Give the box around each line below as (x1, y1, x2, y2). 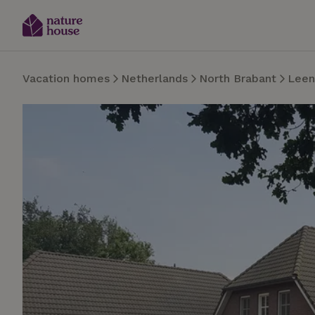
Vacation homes (22, 72, 110, 85)
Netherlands (121, 72, 188, 85)
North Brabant (199, 72, 276, 85)
